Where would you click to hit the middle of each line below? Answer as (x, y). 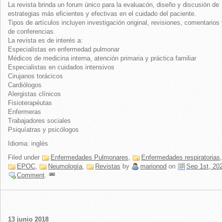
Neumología (65, 166)
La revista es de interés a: (45, 40)
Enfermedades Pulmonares (89, 157)
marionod (153, 166)
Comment (31, 175)
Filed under (25, 157)
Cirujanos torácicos (35, 76)
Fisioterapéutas (30, 103)
